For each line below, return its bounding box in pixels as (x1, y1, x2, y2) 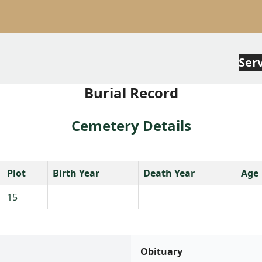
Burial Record (84, 82, 178, 102)
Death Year (143, 166, 195, 180)
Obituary (140, 244, 182, 258)
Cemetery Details (71, 115, 191, 135)
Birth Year (53, 166, 99, 180)
